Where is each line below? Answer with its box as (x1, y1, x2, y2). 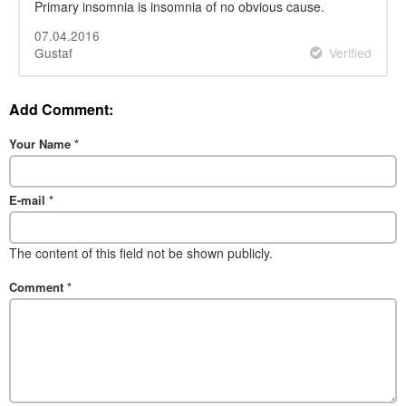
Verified (329, 43, 372, 63)
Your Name (9, 134, 74, 152)
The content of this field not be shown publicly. (9, 243, 273, 262)
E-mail (9, 190, 49, 208)
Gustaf (34, 43, 72, 63)
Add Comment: (9, 98, 113, 120)
